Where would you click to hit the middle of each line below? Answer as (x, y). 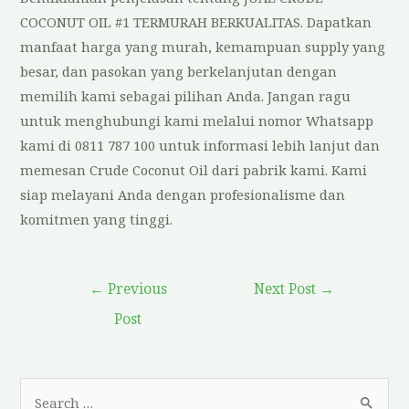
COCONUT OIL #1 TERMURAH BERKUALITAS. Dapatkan (196, 22)
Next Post (287, 288)
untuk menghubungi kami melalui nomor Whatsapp (197, 121)
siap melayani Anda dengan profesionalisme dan (183, 195)
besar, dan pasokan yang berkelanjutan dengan (179, 72)
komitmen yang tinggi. (97, 220)
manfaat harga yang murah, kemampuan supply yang (203, 47)
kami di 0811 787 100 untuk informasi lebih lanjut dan (200, 146)
